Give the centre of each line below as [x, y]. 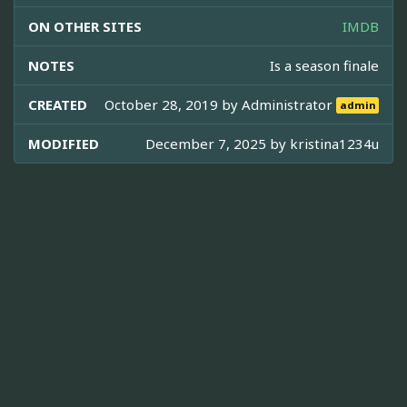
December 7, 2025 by [218, 143]
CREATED [58, 104]
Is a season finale [324, 65]
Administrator [289, 104]
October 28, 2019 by [174, 104]
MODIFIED [64, 143]
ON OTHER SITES [85, 26]
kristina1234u [334, 143]
